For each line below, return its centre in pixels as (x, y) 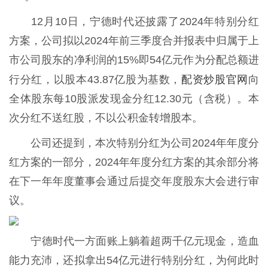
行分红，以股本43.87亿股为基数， (95, 79)
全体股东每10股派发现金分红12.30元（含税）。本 (134, 98)
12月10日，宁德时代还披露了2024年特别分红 (134, 21)
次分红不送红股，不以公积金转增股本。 (106, 118)
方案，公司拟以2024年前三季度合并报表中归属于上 (134, 40)
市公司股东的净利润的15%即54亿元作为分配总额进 (134, 60)
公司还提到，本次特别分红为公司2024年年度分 (134, 143)
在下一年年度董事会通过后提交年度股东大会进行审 (134, 181)
